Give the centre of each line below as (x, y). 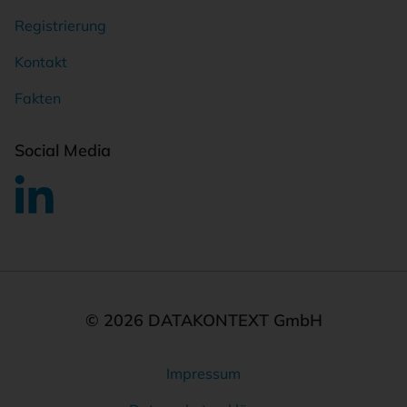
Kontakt (41, 61)
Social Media (63, 150)
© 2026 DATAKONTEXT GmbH (203, 320)
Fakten (38, 98)
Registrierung (60, 25)
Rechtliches (53, 377)
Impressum (203, 373)
